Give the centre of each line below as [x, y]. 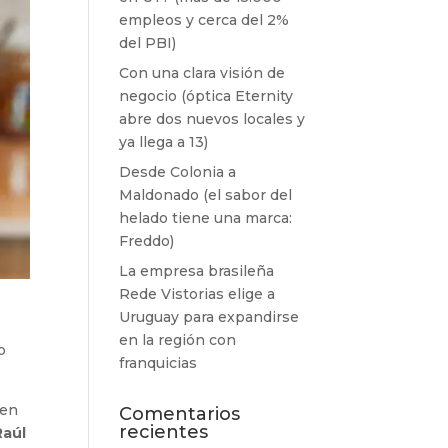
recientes [164, 432]
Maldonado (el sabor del [206, 195]
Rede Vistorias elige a [197, 294]
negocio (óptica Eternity [206, 96]
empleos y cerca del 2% [204, 20]
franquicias [158, 363]
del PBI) [148, 43]
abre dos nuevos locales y [212, 119]
